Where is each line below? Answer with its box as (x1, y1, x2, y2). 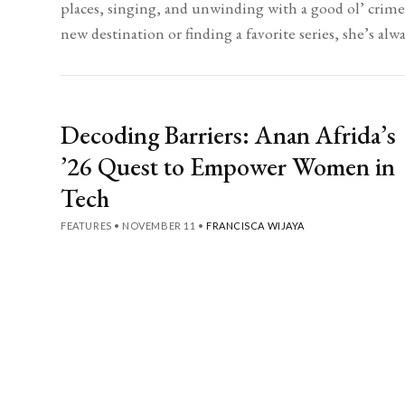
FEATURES (61, 219, 112, 231)
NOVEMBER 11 (122, 219, 196, 231)
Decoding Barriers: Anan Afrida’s (61, 118, 397, 151)
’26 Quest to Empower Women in (61, 149, 396, 183)
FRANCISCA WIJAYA (206, 219, 305, 231)
